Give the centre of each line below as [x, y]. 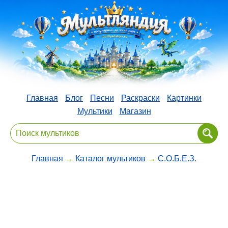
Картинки [184, 98]
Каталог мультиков [110, 158]
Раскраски [140, 98]
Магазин [135, 111]
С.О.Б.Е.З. [177, 158]
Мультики [95, 111]
